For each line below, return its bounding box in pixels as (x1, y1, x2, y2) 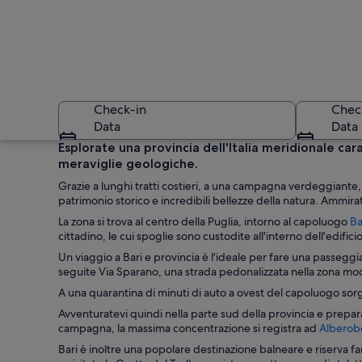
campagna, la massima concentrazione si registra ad (58, 321, 319, 335)
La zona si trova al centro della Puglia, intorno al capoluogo (58, 214, 350, 229)
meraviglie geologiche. (58, 156, 198, 171)
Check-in (94, 101, 146, 118)
